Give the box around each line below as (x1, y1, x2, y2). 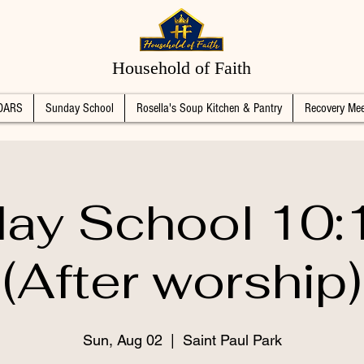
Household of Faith (112, 58, 251, 78)
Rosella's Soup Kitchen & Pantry (136, 101, 282, 115)
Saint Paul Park (182, 331, 282, 349)
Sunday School (45, 101, 114, 115)
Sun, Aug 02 (82, 331, 162, 349)
